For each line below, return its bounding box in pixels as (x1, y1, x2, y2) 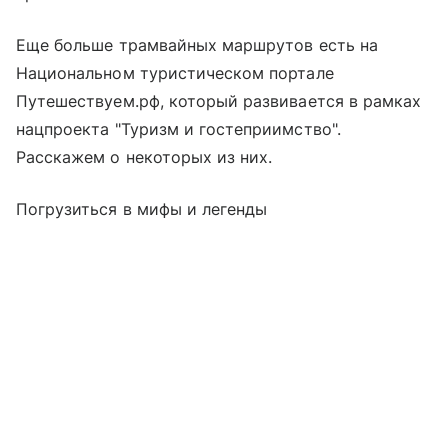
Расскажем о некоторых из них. (16, 147, 273, 168)
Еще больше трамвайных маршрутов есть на (16, 35, 378, 56)
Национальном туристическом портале (16, 63, 334, 84)
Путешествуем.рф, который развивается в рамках (16, 91, 422, 112)
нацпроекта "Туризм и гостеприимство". (16, 119, 341, 140)
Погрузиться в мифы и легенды (16, 199, 268, 220)
